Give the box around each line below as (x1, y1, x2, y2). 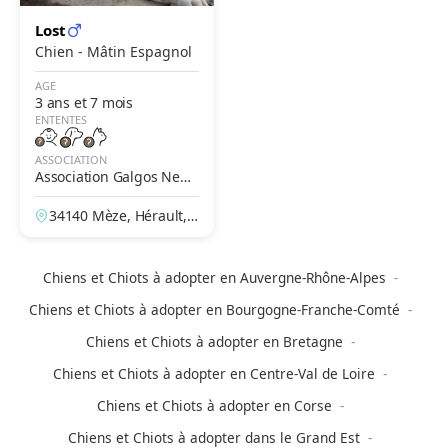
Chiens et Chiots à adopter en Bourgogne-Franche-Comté (28, 300, 400, 320)
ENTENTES (35, 111, 87, 127)
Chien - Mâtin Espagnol (78, 41, 192, 61)
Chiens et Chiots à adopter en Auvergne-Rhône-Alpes (42, 268, 386, 288)
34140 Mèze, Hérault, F (49, 206, 198, 226)
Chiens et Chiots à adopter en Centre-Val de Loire (53, 364, 375, 384)
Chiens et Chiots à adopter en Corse (96, 396, 332, 416)
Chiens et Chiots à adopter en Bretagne (85, 332, 343, 352)
